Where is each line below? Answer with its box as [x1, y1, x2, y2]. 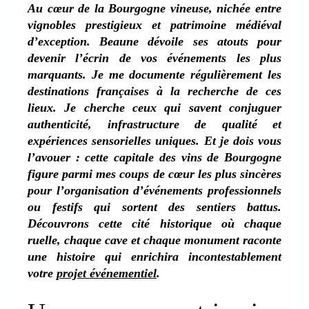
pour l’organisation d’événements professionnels [28, 183, 281, 197]
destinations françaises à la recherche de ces [28, 83, 281, 98]
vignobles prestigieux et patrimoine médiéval [28, 17, 281, 32]
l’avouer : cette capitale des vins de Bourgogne [28, 150, 281, 164]
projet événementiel [57, 266, 157, 280]
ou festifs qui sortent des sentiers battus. [28, 199, 281, 214]
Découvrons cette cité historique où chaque [28, 216, 281, 230]
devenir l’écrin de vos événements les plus [28, 50, 281, 65]
